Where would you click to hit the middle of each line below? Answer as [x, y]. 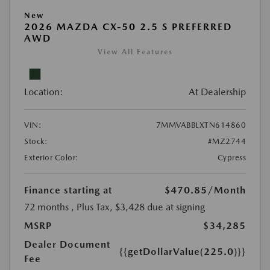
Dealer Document [67, 244]
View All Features [135, 52]
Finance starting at [68, 190]
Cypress [231, 157]
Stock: [36, 141]
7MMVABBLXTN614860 [201, 125]
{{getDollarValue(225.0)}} [183, 251]
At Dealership [217, 92]
